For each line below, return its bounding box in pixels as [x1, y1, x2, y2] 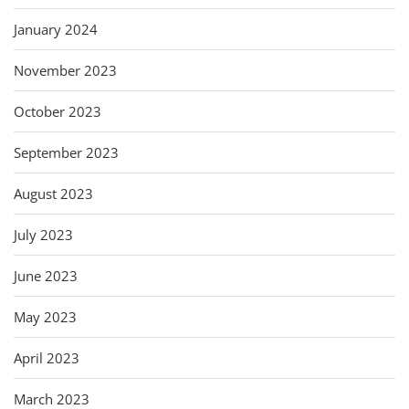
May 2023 [14, 307, 77, 326]
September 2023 [14, 142, 119, 162]
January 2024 [14, 19, 98, 38]
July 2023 [14, 225, 73, 244]
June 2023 [14, 266, 78, 285]
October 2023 [14, 101, 101, 121]
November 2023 [14, 60, 117, 79]
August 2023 [14, 184, 93, 203]
